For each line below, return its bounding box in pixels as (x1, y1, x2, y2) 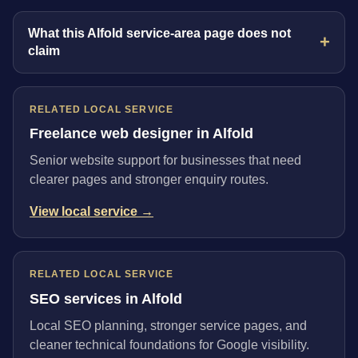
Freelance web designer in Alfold (30, 125, 253, 142)
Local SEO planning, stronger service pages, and (30, 318, 307, 332)
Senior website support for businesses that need (30, 153, 301, 168)
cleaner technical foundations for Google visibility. (30, 337, 309, 352)
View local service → (30, 205, 153, 219)
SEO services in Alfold (30, 290, 182, 307)
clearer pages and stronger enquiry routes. (30, 173, 268, 187)
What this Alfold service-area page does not (28, 26, 292, 40)
